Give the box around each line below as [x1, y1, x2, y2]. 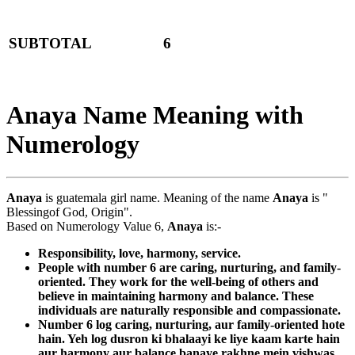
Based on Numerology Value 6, [6, 219, 167, 233]
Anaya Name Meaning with [6, 101, 303, 130]
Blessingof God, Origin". [6, 204, 132, 219]
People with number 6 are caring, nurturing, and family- [38, 260, 341, 274]
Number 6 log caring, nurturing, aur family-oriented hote [38, 317, 345, 331]
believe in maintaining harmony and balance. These [38, 288, 314, 303]
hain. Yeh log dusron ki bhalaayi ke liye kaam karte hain [38, 331, 340, 345]
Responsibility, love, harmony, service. [38, 246, 241, 260]
